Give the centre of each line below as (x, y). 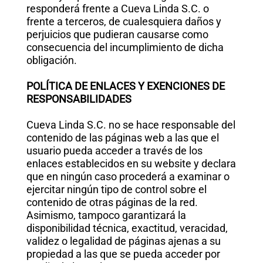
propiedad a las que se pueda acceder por (123, 254)
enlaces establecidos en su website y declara (131, 163)
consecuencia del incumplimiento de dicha (125, 47)
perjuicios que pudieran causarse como (117, 34)
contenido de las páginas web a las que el (122, 138)
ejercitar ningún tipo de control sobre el (116, 189)
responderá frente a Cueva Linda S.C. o (117, 9)
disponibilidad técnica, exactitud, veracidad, (127, 228)
